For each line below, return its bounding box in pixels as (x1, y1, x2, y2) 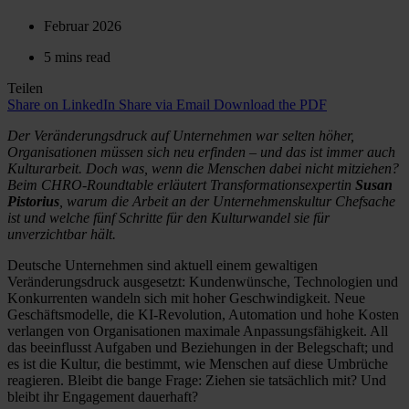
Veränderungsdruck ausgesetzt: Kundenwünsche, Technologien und (7, 273, 398, 289)
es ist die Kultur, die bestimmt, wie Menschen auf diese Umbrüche (7, 355, 388, 372)
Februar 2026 (44, 17, 121, 34)
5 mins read (44, 48, 110, 65)
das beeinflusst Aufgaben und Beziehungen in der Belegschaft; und (7, 339, 393, 355)
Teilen (7, 79, 43, 96)
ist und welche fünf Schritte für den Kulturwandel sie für (7, 209, 330, 225)
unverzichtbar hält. (7, 225, 116, 242)
